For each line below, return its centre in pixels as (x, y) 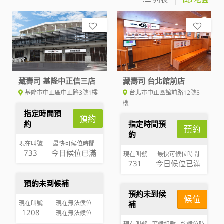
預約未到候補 (46, 183)
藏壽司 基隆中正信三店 (57, 81)
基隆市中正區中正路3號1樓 (61, 92)
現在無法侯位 (74, 203)
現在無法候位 (74, 213)
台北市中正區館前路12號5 (165, 92)
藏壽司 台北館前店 (154, 81)
